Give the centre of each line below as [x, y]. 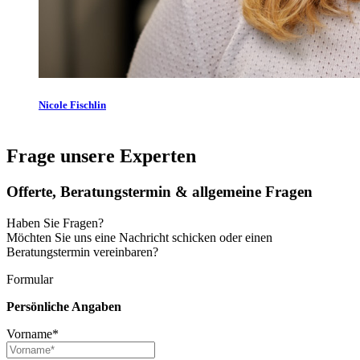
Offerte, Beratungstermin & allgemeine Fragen [160, 192]
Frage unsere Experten [101, 156]
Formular [30, 279]
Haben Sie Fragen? [55, 223]
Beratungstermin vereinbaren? [82, 252]
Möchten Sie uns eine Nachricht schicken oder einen [139, 237]
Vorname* [33, 333]
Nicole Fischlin [72, 105]
